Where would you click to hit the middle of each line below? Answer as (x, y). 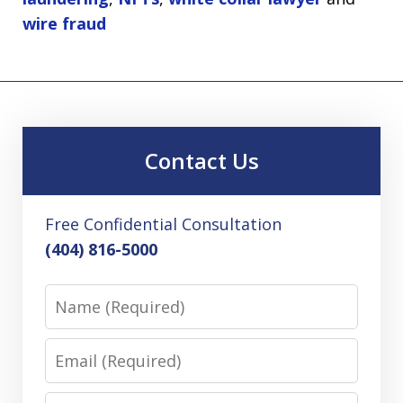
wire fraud (64, 23)
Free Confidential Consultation (163, 224)
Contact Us (201, 161)
